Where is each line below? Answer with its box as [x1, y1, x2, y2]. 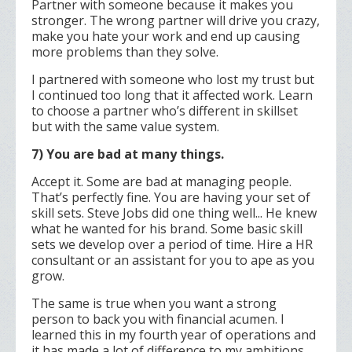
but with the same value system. [31, 118, 219, 136]
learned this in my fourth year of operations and [31, 326, 316, 344]
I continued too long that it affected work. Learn [31, 86, 313, 104]
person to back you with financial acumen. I [31, 310, 284, 328]
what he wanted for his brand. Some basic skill [31, 220, 302, 238]
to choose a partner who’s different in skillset [31, 102, 298, 120]
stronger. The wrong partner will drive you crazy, [31, 12, 320, 30]
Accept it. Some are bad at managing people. [31, 173, 291, 191]
